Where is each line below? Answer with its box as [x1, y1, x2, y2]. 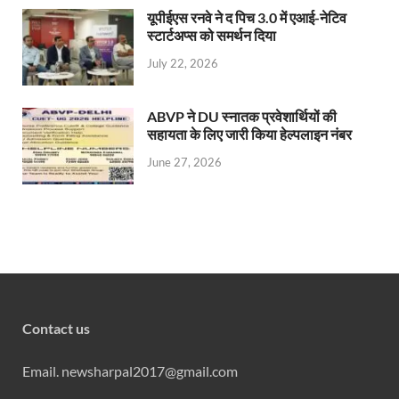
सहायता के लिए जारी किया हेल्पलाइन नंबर [147, 125, 352, 142]
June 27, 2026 [147, 155, 222, 170]
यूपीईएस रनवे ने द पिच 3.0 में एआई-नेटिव [147, 8, 346, 26]
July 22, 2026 [147, 56, 218, 71]
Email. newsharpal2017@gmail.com [22, 362, 238, 379]
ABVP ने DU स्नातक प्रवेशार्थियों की [147, 107, 337, 125]
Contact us [22, 319, 90, 337]
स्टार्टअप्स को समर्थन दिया [147, 26, 276, 44]
